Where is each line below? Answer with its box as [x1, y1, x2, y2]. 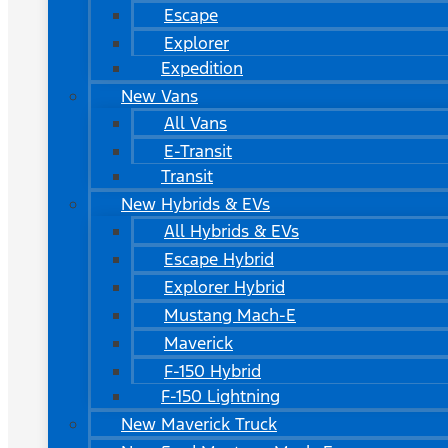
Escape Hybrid [164, 248, 274, 270]
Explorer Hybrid [164, 276, 285, 298]
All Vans [164, 112, 227, 134]
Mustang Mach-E [164, 304, 296, 326]
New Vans [121, 85, 198, 107]
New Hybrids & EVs [121, 193, 270, 215]
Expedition [161, 57, 243, 79]
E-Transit [164, 140, 232, 162]
